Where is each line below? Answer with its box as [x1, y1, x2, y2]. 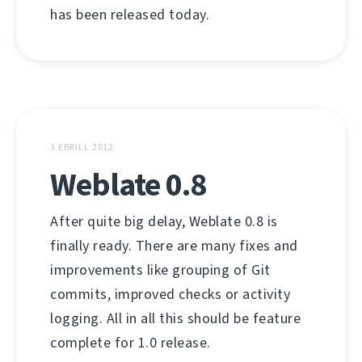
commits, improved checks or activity [50, 284, 290, 304]
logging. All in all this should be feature [50, 309, 301, 328]
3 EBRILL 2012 [50, 141, 115, 154]
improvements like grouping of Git [50, 260, 271, 280]
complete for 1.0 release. [50, 333, 211, 352]
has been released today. [50, 5, 209, 24]
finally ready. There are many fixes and [50, 236, 298, 255]
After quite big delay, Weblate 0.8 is [50, 212, 278, 231]
